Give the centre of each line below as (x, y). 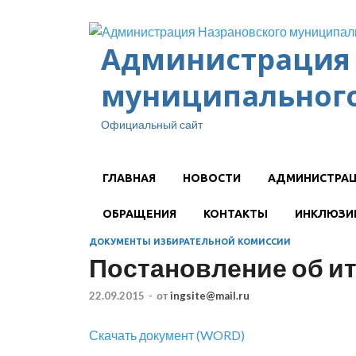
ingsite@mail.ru (210, 296)
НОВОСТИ (212, 178)
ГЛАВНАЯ (129, 178)
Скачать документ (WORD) (167, 335)
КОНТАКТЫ (236, 213)
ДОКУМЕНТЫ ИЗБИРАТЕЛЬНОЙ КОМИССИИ (190, 242)
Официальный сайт (152, 124)
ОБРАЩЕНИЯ (139, 213)
